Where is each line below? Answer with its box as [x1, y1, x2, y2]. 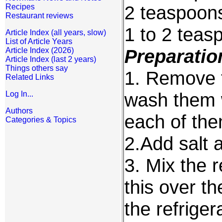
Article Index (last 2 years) [5, 55, 96, 63]
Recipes [5, 2, 35, 11]
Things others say [5, 64, 68, 72]
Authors [5, 107, 33, 115]
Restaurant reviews [5, 11, 73, 20]
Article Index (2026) [5, 46, 74, 55]
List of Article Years [5, 37, 72, 46]
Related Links [5, 73, 54, 81]
